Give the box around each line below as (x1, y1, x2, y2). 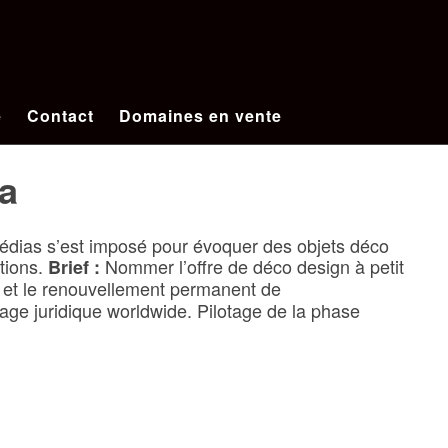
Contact (26, 104, 94, 127)
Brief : (47, 254, 105, 281)
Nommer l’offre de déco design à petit (104, 253, 404, 280)
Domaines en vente (118, 104, 282, 127)
